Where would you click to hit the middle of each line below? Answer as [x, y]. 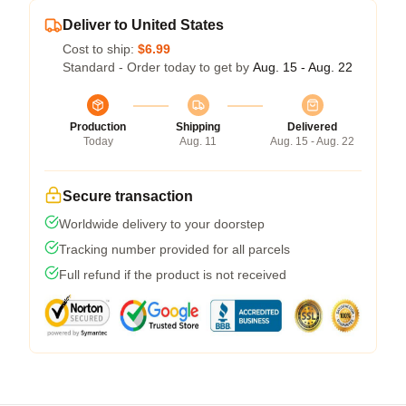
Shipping [198, 127]
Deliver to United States [143, 25]
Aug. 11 [198, 141]
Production [98, 127]
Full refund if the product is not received [173, 275]
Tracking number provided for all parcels [174, 249]
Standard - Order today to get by [158, 67]
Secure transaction [128, 196]
